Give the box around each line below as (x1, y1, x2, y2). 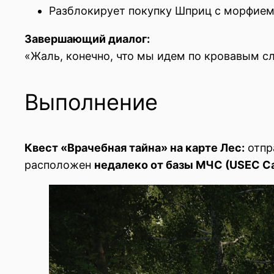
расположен (24, 158, 94, 172)
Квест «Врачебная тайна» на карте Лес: (24, 141, 245, 155)
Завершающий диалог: (24, 32, 150, 46)
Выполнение (24, 89, 158, 116)
